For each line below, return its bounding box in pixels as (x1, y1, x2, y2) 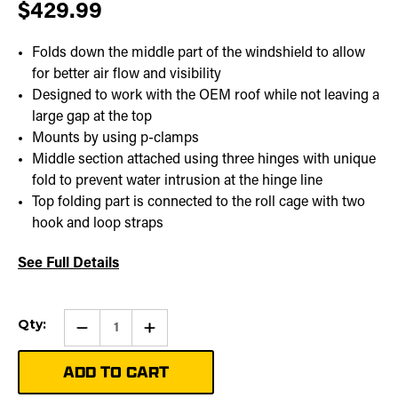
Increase (144, 319, 198, 336)
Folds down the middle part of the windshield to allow (32, 46, 366, 61)
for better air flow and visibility (32, 68, 222, 83)
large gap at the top (32, 110, 153, 125)
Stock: (18, 325, 61, 342)
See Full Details (18, 257, 119, 272)
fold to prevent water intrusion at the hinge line (32, 174, 323, 189)
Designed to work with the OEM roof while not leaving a (32, 89, 380, 104)
